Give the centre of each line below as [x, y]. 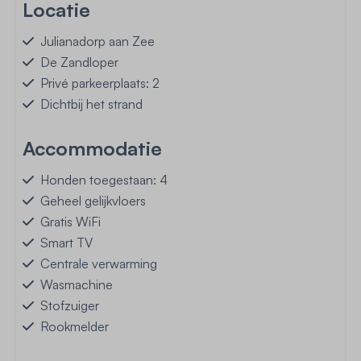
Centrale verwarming [99, 263]
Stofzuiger [70, 305]
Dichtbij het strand [91, 104]
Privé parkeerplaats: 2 [100, 83]
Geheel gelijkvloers [93, 201]
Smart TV [66, 243]
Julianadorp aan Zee [98, 41]
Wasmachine [77, 284]
